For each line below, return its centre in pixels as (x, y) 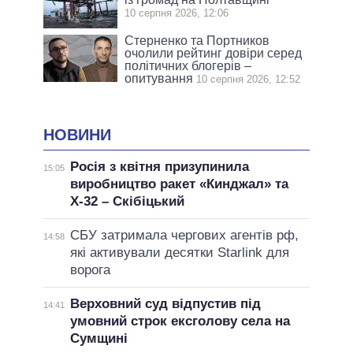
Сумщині (98, 339)
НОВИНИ (77, 134)
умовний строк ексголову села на (180, 321)
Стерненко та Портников (197, 40)
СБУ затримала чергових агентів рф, (184, 236)
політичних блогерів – (188, 65)
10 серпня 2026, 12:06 (177, 13)
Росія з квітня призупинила (159, 167)
